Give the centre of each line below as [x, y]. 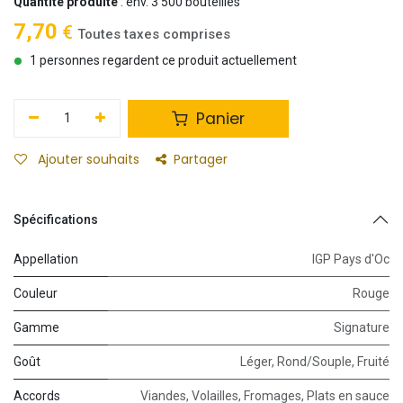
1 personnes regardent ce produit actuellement [163, 61]
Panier [219, 118]
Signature [362, 328]
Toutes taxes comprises [154, 35]
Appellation [46, 260]
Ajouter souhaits [89, 160]
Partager [201, 160]
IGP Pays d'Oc [351, 260]
